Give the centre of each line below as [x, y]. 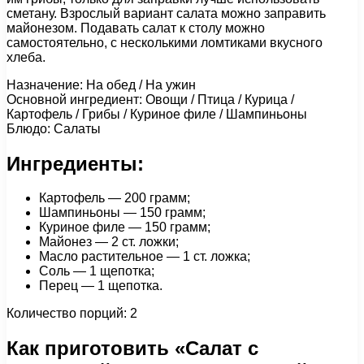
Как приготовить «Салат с [132, 349]
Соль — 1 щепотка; [97, 271]
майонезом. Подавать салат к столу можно [136, 28]
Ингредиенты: [75, 163]
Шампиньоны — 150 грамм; [122, 213]
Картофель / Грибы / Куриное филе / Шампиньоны [157, 114]
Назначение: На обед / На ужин [101, 84]
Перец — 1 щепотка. [101, 286]
